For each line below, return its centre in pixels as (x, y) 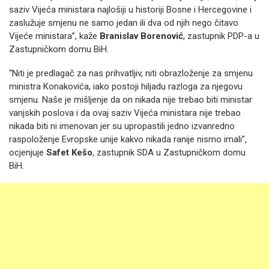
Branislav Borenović (141, 36)
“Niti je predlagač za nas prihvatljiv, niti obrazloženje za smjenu (131, 73)
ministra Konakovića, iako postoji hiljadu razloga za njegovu (126, 86)
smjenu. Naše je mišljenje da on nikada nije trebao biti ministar (131, 100)
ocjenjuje (28, 153)
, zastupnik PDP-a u (221, 36)
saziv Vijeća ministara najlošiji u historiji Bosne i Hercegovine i (130, 10)
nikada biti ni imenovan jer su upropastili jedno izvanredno (122, 126)
